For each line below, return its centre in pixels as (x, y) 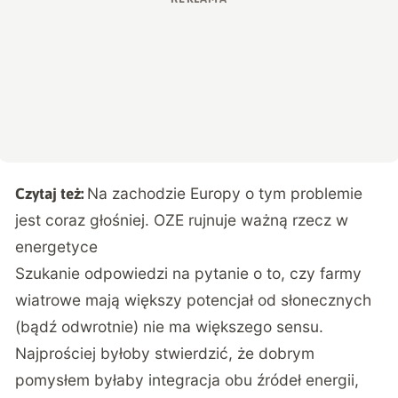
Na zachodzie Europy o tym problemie (225, 194)
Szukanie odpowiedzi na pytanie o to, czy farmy (189, 274)
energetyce (57, 247)
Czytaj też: (52, 194)
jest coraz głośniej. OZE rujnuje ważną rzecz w (182, 220)
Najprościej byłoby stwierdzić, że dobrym (165, 354)
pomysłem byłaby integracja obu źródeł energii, (187, 380)
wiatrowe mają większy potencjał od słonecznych (194, 300)
